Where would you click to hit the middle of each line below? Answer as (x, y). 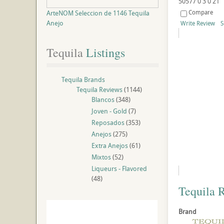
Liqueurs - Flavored (119, 168)
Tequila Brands (83, 79)
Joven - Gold (109, 111)
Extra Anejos (110, 145)
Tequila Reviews (99, 89)
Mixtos (101, 157)
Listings (104, 52)
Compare (200, 12)
